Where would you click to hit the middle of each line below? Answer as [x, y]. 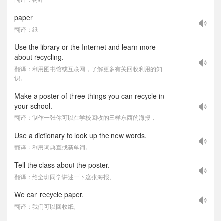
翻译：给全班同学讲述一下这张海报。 [65, 176]
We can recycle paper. [49, 194]
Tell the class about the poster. [62, 165]
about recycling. [39, 57]
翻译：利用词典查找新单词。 [53, 147]
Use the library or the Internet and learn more [85, 47]
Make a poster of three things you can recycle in [89, 96]
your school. [33, 106]
